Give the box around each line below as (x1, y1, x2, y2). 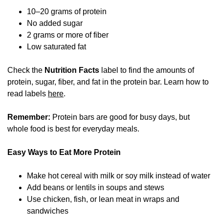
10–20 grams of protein (27, 7, 107, 16)
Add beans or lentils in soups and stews (27, 183, 164, 192)
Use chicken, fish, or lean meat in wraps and (27, 195, 179, 203)
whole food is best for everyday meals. (7, 124, 139, 133)
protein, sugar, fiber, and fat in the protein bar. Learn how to (7, 77, 209, 86)
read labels (7, 89, 48, 98)
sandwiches (27, 206, 68, 215)
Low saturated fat (27, 42, 86, 51)
